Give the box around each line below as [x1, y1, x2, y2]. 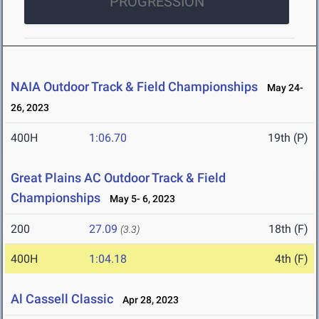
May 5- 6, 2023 [103, 193, 175, 205]
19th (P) [268, 131, 308, 145]
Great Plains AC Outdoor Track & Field [11, 170, 226, 186]
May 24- [261, 82, 303, 94]
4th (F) [275, 252, 308, 266]
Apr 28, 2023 [116, 294, 179, 306]
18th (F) [268, 222, 308, 236]
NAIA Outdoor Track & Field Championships [11, 79, 258, 95]
